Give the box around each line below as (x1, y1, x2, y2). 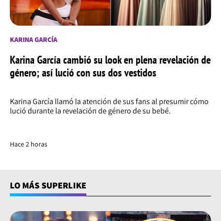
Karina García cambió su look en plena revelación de (10, 53, 211, 67)
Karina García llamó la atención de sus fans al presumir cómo (10, 96, 209, 107)
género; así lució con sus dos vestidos (10, 66, 156, 80)
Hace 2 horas (10, 140, 47, 149)
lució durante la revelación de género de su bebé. (10, 106, 171, 116)
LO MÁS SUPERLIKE (10, 180, 86, 191)
